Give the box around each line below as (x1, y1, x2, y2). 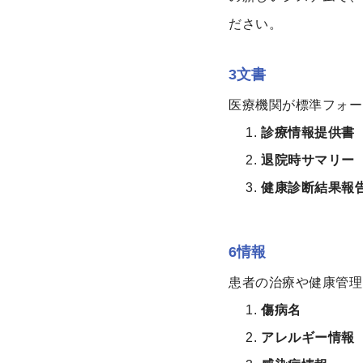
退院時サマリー (261, 153, 355, 168)
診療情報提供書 (261, 126, 355, 140)
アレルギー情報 (261, 330, 355, 344)
